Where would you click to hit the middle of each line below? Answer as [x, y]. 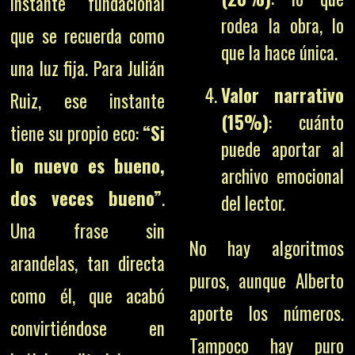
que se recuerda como [88, 35]
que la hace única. [280, 52]
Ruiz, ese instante [88, 100]
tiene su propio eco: [77, 133]
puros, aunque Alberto [266, 281]
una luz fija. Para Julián [88, 68]
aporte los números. [266, 313]
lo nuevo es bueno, [88, 165]
